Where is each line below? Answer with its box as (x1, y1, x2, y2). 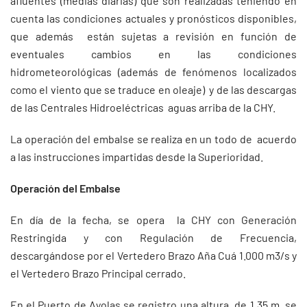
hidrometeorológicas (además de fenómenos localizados (10, 65, 297, 78)
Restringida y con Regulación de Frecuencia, (10, 231, 297, 244)
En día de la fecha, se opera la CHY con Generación (10, 213, 297, 226)
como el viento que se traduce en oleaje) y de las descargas (10, 83, 297, 96)
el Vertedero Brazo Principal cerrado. (10, 267, 190, 280)
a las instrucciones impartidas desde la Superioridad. (10, 150, 263, 163)
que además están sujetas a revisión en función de (10, 29, 297, 42)
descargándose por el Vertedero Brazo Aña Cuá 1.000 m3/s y (10, 249, 297, 262)
